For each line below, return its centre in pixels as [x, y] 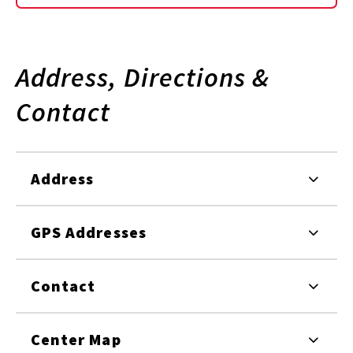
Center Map [76, 340]
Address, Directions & [143, 77]
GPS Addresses [89, 232]
